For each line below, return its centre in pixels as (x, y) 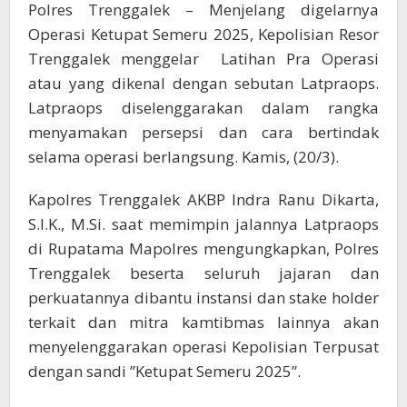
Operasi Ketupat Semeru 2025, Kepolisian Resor (203, 34)
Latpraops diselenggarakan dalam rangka (203, 107)
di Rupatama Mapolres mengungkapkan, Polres (203, 248)
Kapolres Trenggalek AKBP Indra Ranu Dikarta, (203, 199)
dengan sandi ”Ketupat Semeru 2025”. (164, 371)
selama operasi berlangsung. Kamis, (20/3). (184, 156)
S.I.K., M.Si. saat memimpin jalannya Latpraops (203, 223)
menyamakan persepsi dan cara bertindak (203, 132)
